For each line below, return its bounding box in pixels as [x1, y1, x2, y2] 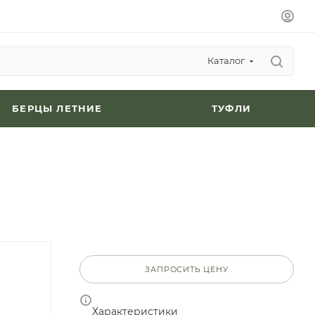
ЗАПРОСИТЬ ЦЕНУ [145, 264, 229, 274]
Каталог [207, 55, 245, 66]
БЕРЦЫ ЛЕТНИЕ [12, 103, 103, 114]
